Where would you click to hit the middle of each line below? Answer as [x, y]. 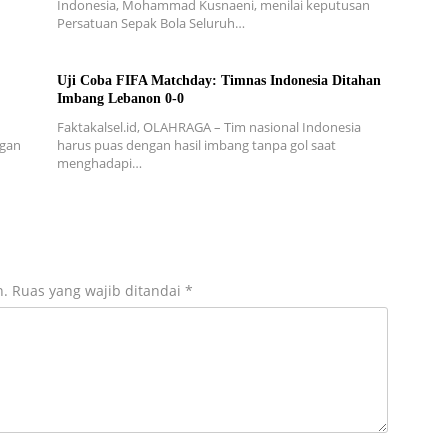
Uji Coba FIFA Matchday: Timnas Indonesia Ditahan [219, 80]
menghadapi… [99, 162]
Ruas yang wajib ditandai [98, 290]
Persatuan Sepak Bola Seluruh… [151, 22]
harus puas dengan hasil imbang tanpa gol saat [196, 144]
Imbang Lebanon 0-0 [120, 98]
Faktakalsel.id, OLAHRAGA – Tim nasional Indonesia [209, 126]
